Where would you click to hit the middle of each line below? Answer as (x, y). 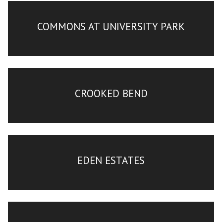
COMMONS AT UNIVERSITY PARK (111, 26)
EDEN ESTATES (111, 160)
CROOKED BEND (111, 93)
